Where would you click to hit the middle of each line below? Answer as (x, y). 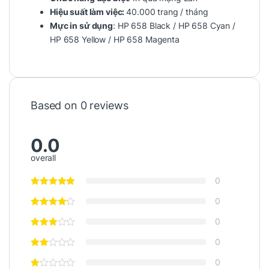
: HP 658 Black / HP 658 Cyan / (174, 25)
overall (44, 157)
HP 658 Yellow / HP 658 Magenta (115, 39)
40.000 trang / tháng (167, 11)
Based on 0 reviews (80, 105)
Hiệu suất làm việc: (88, 11)
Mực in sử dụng (82, 25)
